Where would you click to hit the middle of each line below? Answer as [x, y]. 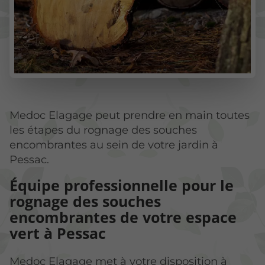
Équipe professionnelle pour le [122, 185]
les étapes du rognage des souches [103, 130]
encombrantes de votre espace [123, 217]
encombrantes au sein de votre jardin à [114, 144]
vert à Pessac [58, 233]
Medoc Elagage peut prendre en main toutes [130, 115]
